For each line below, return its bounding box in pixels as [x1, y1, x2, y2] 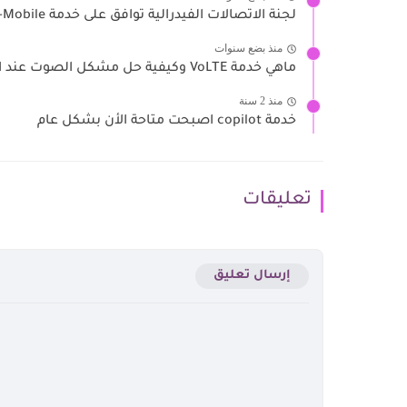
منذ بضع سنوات [214, 42, 283, 55]
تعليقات [243, 191, 312, 211]
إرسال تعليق [213, 269, 291, 283]
